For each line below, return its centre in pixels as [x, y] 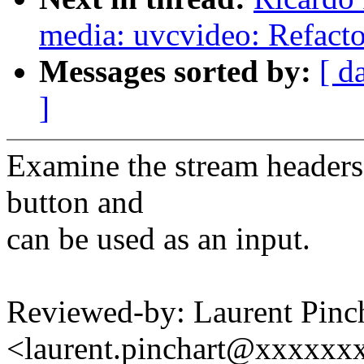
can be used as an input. [158, 239]
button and [75, 202]
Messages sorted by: [179, 71]
